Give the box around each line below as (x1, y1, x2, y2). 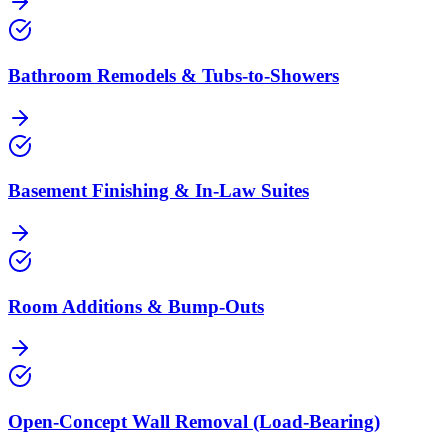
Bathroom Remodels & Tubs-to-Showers (8, 64, 339, 86)
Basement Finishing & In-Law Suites (8, 180, 309, 202)
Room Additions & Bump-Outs (8, 295, 264, 317)
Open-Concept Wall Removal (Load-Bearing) (8, 411, 380, 433)
